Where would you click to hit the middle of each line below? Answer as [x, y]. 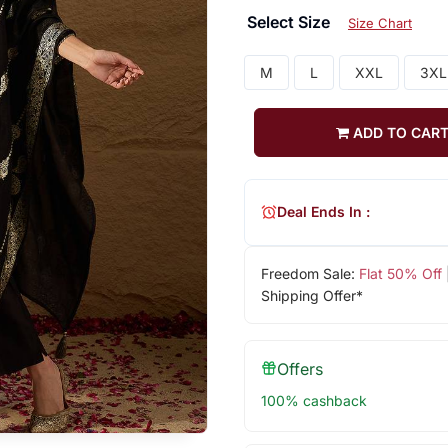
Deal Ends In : [323, 212]
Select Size [290, 21]
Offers [299, 368]
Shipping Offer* [311, 295]
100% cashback [313, 400]
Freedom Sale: [309, 273]
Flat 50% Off [400, 273]
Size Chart [379, 22]
